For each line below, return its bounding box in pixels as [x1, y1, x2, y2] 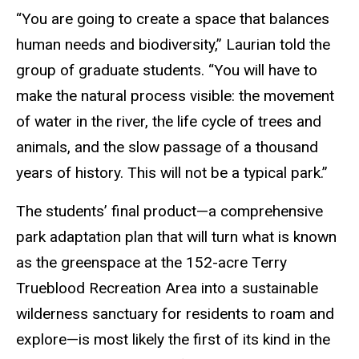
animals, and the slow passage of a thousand [16, 137, 318, 156]
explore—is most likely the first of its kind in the [16, 330, 330, 349]
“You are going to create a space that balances [16, 9, 329, 28]
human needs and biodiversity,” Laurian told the [16, 34, 330, 54]
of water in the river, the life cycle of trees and [16, 111, 321, 131]
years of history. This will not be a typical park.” [16, 163, 328, 182]
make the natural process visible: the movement [16, 86, 334, 105]
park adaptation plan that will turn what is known [16, 228, 337, 247]
